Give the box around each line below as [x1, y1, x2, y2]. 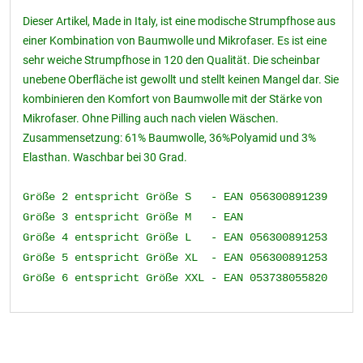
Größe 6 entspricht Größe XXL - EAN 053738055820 [23, 271, 327, 284]
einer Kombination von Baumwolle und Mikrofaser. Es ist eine [23, 34, 327, 47]
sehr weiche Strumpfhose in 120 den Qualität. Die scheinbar [23, 53, 320, 66]
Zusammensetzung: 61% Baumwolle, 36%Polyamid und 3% [23, 131, 316, 144]
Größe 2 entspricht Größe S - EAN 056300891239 [23, 190, 327, 203]
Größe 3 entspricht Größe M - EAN [23, 211, 243, 224]
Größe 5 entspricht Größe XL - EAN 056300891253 [23, 251, 327, 264]
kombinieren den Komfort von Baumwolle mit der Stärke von [23, 92, 322, 105]
